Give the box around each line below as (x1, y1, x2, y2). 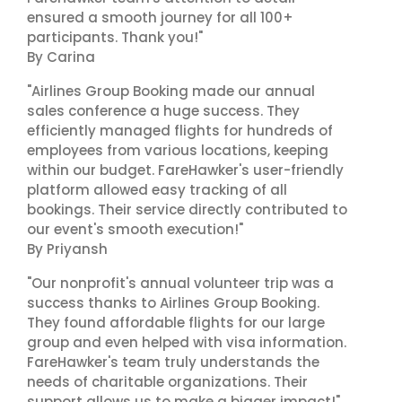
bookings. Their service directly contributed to (27, 200, 347, 219)
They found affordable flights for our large (27, 313, 325, 332)
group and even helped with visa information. (27, 333, 346, 352)
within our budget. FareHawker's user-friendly (27, 161, 344, 179)
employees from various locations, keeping (27, 141, 328, 160)
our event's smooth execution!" (27, 220, 243, 239)
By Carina (27, 48, 95, 66)
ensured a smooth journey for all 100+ (27, 8, 293, 27)
